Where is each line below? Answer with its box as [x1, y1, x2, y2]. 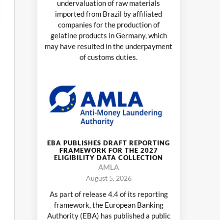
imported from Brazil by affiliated [55, 9, 162, 18]
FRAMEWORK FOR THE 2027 [59, 146, 158, 155]
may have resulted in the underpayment [45, 41, 172, 51]
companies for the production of [57, 20, 160, 29]
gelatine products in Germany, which [50, 30, 167, 40]
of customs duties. [80, 52, 137, 61]
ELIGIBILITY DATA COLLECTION [54, 154, 163, 162]
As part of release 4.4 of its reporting [49, 190, 168, 199]
